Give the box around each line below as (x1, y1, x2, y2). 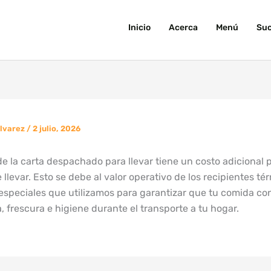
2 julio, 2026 (33, 124, 80, 134)
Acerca (169, 22, 198, 33)
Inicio (128, 22, 151, 33)
